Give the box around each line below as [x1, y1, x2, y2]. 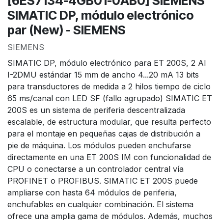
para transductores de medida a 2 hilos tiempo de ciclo [7, 81, 211, 91]
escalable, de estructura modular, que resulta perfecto [7, 116, 211, 127]
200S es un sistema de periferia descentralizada [7, 105, 185, 115]
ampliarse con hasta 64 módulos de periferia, [7, 187, 177, 197]
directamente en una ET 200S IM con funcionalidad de [7, 152, 211, 162]
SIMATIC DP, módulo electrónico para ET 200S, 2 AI [7, 57, 206, 68]
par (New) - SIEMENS [7, 22, 126, 37]
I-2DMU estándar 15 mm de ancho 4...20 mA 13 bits [7, 69, 199, 80]
